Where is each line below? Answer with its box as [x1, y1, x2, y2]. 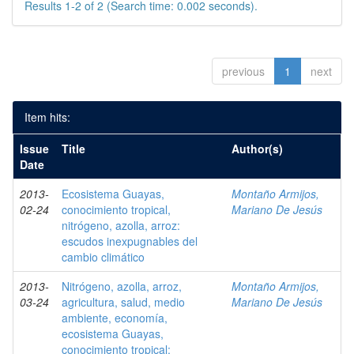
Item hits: [24, 109, 70, 125]
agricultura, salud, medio [62, 294, 185, 310]
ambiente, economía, [62, 310, 168, 326]
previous [222, 63, 265, 79]
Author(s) [232, 141, 283, 156]
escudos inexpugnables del [62, 233, 198, 249]
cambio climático [62, 249, 145, 265]
